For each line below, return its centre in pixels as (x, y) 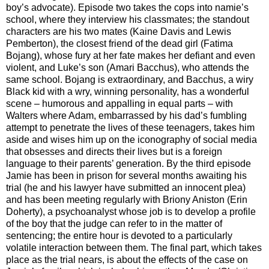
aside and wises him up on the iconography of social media (131, 139)
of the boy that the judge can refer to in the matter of (114, 223)
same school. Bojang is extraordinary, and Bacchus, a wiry (130, 79)
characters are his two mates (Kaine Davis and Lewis (119, 31)
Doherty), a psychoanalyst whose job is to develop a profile (131, 211)
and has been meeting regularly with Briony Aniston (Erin (127, 199)
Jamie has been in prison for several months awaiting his (126, 175)
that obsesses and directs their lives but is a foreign (114, 151)
